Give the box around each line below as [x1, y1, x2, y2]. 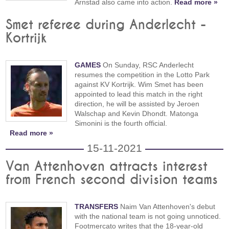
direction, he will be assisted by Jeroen [75, 99, 200, 108]
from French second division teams [6, 173, 218, 187]
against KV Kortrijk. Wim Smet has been [75, 80, 204, 88]
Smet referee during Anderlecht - [6, 18, 207, 32]
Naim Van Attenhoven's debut [118, 202, 216, 211]
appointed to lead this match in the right [75, 89, 203, 98]
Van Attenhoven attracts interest [6, 159, 208, 173]
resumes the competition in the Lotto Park [75, 70, 210, 79]
